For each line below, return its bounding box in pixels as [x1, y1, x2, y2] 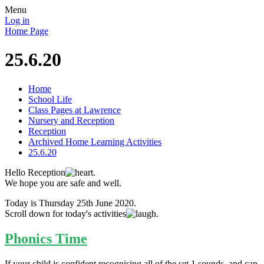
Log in [5, 15, 29, 25]
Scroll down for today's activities [5, 208, 126, 219]
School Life [28, 94, 72, 104]
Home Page [5, 26, 48, 36]
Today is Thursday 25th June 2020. [5, 197, 136, 208]
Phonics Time [5, 230, 87, 246]
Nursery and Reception [28, 115, 114, 126]
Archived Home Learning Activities [28, 136, 161, 147]
